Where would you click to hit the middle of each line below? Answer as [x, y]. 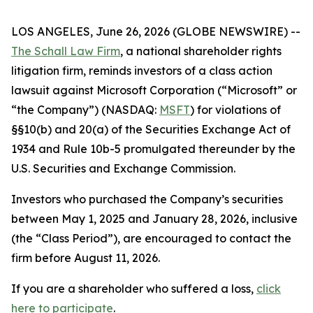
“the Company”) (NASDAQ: [85, 110]
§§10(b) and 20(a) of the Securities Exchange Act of [151, 129]
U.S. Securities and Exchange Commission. [123, 168]
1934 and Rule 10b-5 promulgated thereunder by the [153, 149]
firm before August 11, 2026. [86, 258]
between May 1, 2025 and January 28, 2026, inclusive [154, 219]
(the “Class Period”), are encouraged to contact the [151, 238]
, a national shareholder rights [201, 51]
